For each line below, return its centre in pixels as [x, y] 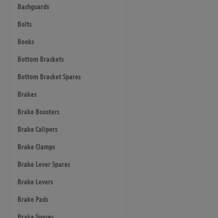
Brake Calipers [37, 129]
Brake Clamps [36, 146]
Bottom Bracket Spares [49, 76]
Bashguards [33, 6]
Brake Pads [33, 199]
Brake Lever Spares [44, 164]
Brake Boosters [38, 111]
